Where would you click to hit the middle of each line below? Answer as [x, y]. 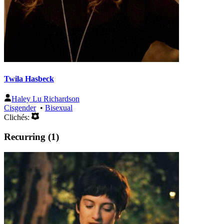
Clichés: [18, 117]
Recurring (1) [31, 137]
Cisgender [20, 108]
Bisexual [59, 108]
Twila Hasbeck [29, 79]
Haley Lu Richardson [45, 99]
